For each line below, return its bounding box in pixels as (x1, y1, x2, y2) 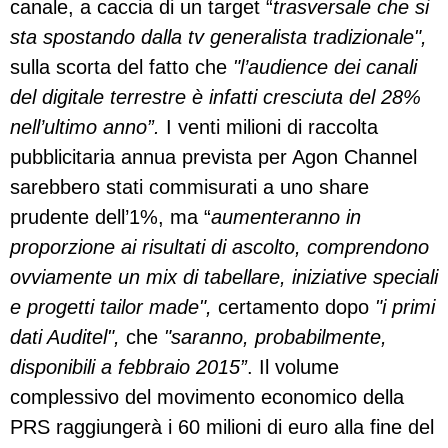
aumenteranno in (211, 206, 361, 229)
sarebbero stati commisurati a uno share (10, 176, 369, 199)
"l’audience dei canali (233, 56, 417, 79)
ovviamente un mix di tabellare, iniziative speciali (10, 266, 438, 289)
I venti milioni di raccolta (166, 116, 378, 139)
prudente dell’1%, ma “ (10, 206, 211, 229)
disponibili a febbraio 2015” (10, 356, 247, 379)
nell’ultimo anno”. (10, 116, 166, 139)
